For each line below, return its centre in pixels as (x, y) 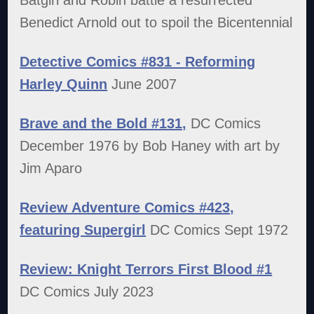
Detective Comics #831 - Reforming (138, 61)
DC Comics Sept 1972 (217, 230)
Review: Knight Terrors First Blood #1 (146, 269)
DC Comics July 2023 (87, 291)
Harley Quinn (64, 84)
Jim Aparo (51, 168)
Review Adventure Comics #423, (127, 207)
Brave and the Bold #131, (103, 123)
